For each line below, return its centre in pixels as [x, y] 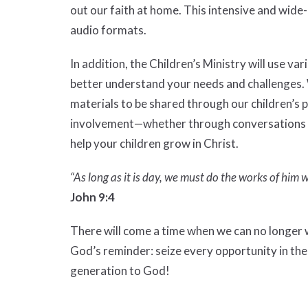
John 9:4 [92, 197]
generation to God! [120, 271]
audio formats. [108, 30]
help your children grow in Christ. [154, 144]
